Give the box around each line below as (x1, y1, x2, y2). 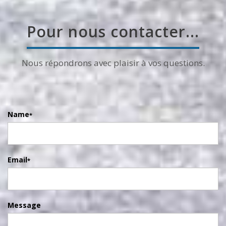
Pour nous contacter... (27, 21, 199, 42)
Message (8, 200, 41, 210)
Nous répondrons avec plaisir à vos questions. (21, 57, 205, 69)
